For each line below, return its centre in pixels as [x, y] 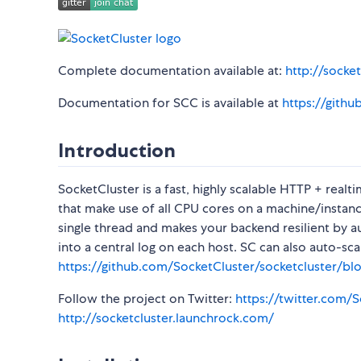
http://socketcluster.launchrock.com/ [166, 318]
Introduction [117, 151]
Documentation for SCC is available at [170, 103]
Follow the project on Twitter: [147, 299]
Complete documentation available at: [172, 71]
